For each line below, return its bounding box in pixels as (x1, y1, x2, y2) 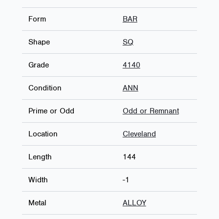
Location (28, 129, 58, 139)
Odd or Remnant (122, 106, 179, 116)
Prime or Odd (28, 106, 74, 116)
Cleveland (122, 129, 156, 139)
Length (28, 152, 52, 162)
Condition (28, 83, 62, 93)
